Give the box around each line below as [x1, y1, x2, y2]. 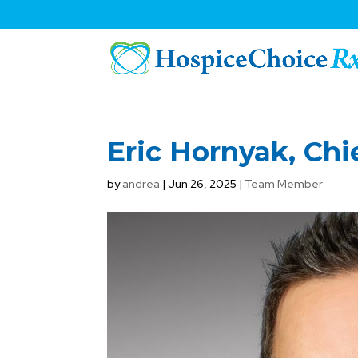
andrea [122, 177, 161, 191]
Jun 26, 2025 [168, 177, 237, 191]
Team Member [245, 177, 324, 191]
